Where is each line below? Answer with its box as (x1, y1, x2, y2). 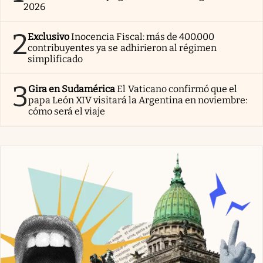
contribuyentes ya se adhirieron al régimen (28, 42, 217, 53)
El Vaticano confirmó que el (117, 83, 238, 95)
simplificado (28, 53, 83, 65)
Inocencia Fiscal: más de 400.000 (71, 31, 215, 42)
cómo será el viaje (28, 105, 106, 117)
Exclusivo (28, 31, 70, 42)
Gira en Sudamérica (28, 83, 116, 95)
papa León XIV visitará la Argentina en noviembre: (28, 94, 248, 106)
